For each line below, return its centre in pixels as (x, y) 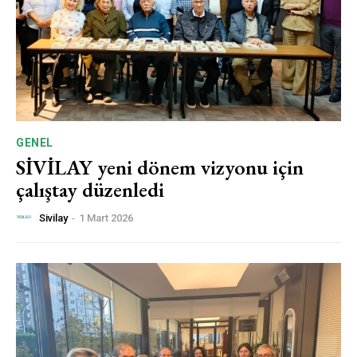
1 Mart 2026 (106, 218)
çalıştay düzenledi (90, 189)
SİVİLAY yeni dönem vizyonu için (160, 167)
